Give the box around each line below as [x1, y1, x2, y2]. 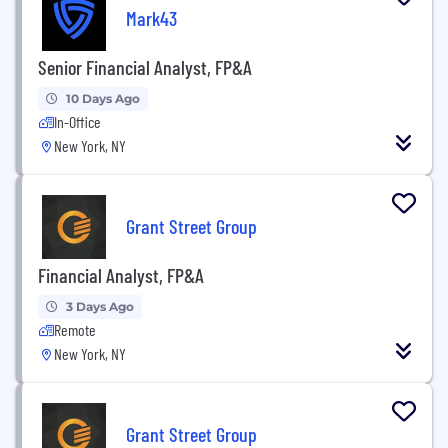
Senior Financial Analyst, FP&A [38, 55, 252, 79]
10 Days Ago [66, 91, 140, 106]
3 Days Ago [66, 299, 134, 314]
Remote [54, 320, 96, 339]
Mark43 [126, 5, 177, 30]
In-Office [54, 112, 101, 131]
